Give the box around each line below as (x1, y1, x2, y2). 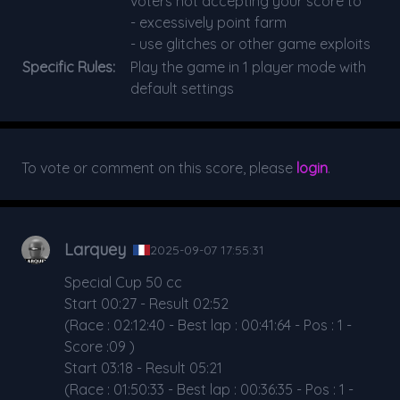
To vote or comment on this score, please (21, 159, 296, 177)
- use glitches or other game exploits (130, 35, 371, 53)
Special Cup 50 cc (64, 273, 182, 291)
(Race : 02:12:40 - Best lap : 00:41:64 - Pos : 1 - (64, 316, 352, 334)
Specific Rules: (22, 58, 115, 76)
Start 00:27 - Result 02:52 (64, 295, 229, 312)
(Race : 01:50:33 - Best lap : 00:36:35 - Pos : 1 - (64, 380, 354, 398)
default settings (130, 79, 234, 97)
